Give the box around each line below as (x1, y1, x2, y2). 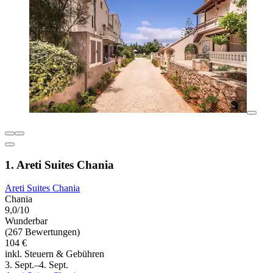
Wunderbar (5, 216, 48, 227)
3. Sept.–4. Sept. (5, 260, 68, 271)
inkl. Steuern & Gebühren (5, 249, 104, 260)
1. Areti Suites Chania (5, 158, 114, 171)
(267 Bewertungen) (5, 227, 80, 238)
